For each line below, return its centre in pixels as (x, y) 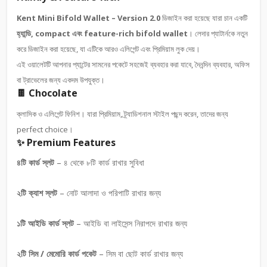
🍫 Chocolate (47, 93)
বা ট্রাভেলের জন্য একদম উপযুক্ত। (61, 80)
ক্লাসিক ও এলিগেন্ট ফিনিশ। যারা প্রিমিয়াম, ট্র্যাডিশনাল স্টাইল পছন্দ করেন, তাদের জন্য (122, 114)
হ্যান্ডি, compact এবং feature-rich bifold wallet (102, 33)
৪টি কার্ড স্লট (35, 162)
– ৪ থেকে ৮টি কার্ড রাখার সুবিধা (99, 162)
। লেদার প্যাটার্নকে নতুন (218, 33)
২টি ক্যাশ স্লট (37, 193)
